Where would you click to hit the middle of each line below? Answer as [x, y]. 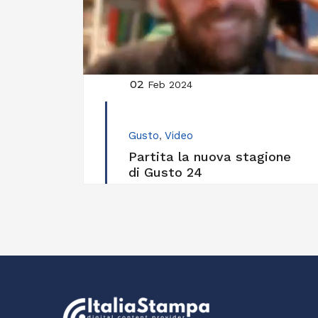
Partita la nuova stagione [210, 157]
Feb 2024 [170, 85]
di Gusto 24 [165, 172]
